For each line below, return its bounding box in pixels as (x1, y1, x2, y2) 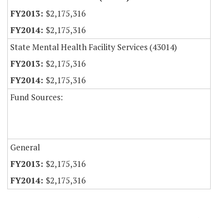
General (10, 142, 40, 153)
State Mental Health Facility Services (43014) (10, 41, 177, 53)
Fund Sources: (10, 91, 63, 103)
